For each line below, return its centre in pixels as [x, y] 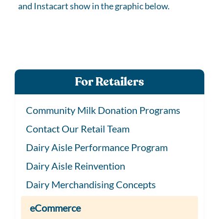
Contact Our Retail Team [78, 129]
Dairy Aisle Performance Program [97, 147]
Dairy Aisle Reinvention [76, 166]
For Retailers [109, 82]
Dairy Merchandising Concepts [91, 184]
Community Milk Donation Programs [103, 110]
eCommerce [55, 208]
